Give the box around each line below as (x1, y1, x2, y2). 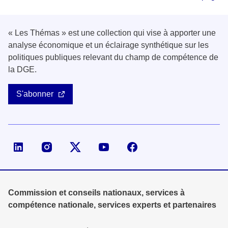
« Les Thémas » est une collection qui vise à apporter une (8, 28, 216, 38)
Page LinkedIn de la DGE (28, 142, 121, 152)
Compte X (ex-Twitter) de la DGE (85, 142, 204, 152)
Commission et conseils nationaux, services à (8, 188, 185, 197)
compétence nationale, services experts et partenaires (8, 201, 216, 210)
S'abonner (16, 90, 53, 99)
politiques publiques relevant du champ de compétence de (8, 53, 218, 62)
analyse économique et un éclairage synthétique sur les (8, 41, 209, 50)
